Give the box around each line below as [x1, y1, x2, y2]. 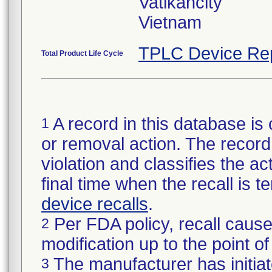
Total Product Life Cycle [41, 49, 123, 58]
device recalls [41, 194, 148, 214]
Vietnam [138, 13, 202, 32]
